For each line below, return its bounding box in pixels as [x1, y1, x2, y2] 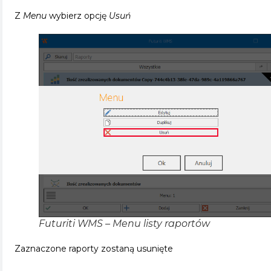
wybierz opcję [49, 10, 109, 21]
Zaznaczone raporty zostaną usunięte [15, 243, 173, 254]
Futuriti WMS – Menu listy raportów [39, 217, 210, 229]
